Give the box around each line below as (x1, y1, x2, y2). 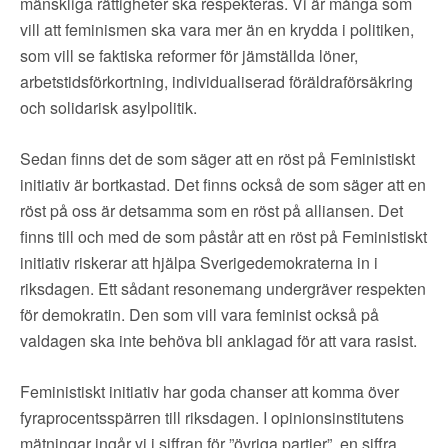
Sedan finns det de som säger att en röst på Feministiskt (20, 147, 415, 170)
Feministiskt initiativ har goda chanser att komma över (20, 380, 399, 403)
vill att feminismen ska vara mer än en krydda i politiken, (20, 18, 414, 41)
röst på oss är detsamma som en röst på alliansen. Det (20, 199, 403, 222)
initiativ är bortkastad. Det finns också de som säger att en (20, 173, 426, 196)
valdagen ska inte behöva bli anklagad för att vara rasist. (20, 329, 417, 352)
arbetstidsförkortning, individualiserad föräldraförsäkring (20, 70, 413, 93)
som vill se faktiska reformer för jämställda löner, (20, 44, 358, 67)
